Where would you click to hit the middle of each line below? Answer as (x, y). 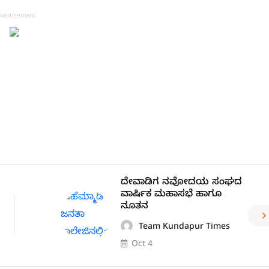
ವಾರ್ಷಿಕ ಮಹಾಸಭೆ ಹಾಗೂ (171, 195)
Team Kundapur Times (184, 228)
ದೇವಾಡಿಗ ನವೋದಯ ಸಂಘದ (181, 183)
